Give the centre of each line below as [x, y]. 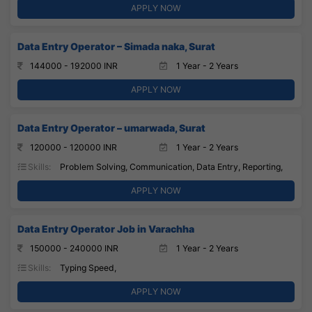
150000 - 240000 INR [74, 248]
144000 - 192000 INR [74, 65]
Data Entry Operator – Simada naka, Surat [116, 46]
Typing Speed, [87, 267]
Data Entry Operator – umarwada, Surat [111, 127]
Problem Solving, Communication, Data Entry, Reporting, [170, 166]
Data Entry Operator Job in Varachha [106, 228]
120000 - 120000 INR [73, 147]
